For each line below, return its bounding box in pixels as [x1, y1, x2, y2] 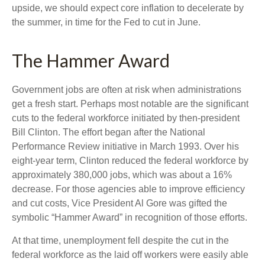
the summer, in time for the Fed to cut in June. [12, 17, 201, 27]
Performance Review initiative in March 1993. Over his [12, 141, 239, 151]
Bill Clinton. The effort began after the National [12, 127, 205, 137]
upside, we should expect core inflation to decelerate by [12, 2, 244, 13]
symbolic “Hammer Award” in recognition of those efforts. [12, 212, 247, 222]
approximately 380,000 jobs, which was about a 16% [12, 169, 232, 180]
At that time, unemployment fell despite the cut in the [12, 235, 229, 245]
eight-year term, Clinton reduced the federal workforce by [12, 155, 248, 166]
